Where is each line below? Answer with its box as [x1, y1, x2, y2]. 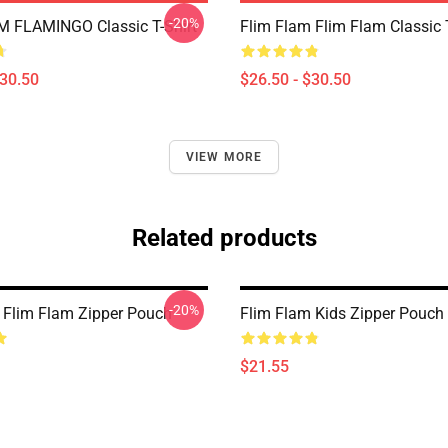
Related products [131, 224, 317, 252]
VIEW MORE [185, 150, 263, 164]
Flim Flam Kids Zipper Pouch [240, 304, 444, 323]
